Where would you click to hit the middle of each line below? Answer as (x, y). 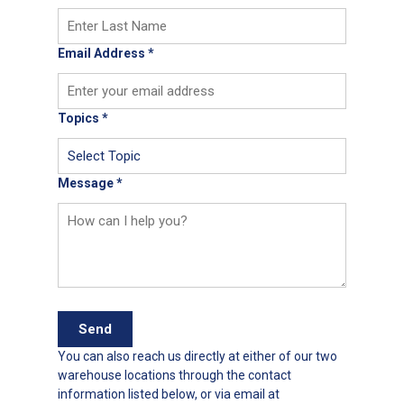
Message (86, 183)
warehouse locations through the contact (174, 375)
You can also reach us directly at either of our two (197, 356)
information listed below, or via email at (169, 394)
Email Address (101, 53)
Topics (78, 118)
